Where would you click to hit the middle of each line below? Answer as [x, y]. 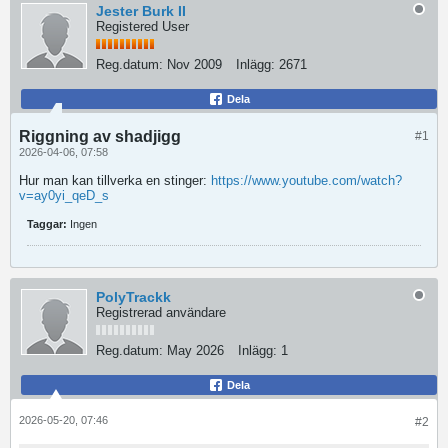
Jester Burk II [141, 11]
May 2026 [195, 350]
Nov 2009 [194, 64]
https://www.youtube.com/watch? [306, 180]
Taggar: [47, 224]
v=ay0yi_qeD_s [64, 195]
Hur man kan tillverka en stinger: [115, 180]
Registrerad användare [161, 312]
